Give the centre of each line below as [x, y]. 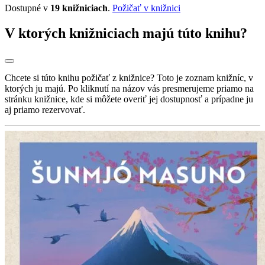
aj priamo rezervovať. [45, 110]
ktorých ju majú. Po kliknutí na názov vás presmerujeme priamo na [129, 89]
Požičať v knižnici [146, 8]
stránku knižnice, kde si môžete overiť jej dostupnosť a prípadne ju [129, 99]
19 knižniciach [79, 8]
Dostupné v [28, 8]
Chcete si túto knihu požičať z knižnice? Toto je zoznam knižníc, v [129, 78]
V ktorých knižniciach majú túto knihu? [126, 33]
